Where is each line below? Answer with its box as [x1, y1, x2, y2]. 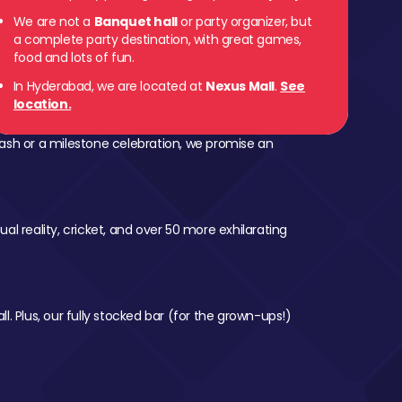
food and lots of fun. [13, 48, 135, 66]
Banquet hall [93, 13, 178, 31]
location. [13, 95, 72, 113]
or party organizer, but [177, 13, 312, 31]
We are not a [13, 13, 94, 31]
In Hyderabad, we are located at [13, 77, 206, 95]
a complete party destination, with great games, [13, 31, 302, 48]
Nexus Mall [205, 77, 275, 95]
